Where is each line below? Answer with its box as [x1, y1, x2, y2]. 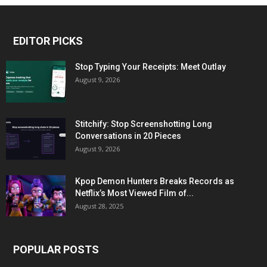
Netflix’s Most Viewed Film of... [75, 188, 194, 198]
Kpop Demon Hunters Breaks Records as [75, 176, 234, 187]
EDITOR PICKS [13, 35, 83, 48]
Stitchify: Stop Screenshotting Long [75, 119, 212, 129]
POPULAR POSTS [13, 243, 99, 256]
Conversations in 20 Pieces [75, 131, 181, 141]
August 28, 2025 [75, 201, 123, 211]
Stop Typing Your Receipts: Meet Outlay [75, 62, 226, 72]
